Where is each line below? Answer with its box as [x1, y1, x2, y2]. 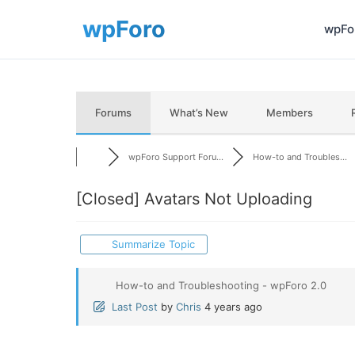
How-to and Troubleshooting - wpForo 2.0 [116, 279, 326, 292]
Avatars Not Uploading [139, 189, 312, 208]
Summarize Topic [105, 237, 196, 250]
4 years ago [204, 300, 262, 313]
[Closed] [76, 189, 139, 208]
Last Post [112, 300, 158, 313]
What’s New [170, 106, 228, 119]
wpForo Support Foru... [128, 151, 223, 162]
